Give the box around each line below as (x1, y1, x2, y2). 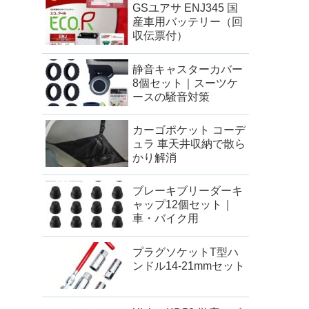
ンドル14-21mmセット (132, 259, 245, 272)
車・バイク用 (132, 212, 199, 225)
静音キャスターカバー (132, 63, 243, 75)
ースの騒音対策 (132, 90, 210, 103)
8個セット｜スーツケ (132, 77, 238, 89)
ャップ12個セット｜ (132, 199, 233, 211)
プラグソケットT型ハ (132, 246, 239, 258)
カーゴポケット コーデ (132, 124, 246, 137)
